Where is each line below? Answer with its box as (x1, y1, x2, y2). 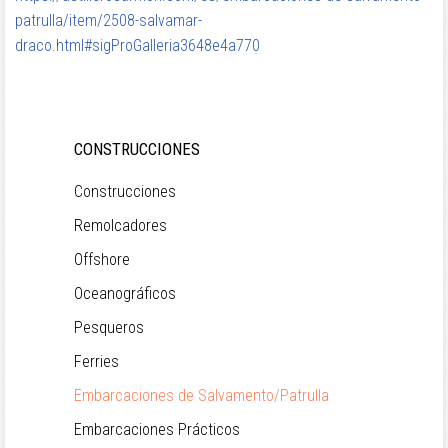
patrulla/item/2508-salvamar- (15, 11, 202, 30)
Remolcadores (74, 216, 167, 235)
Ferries (74, 352, 119, 371)
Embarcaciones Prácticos (74, 420, 240, 439)
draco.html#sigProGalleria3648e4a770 (15, 36, 260, 55)
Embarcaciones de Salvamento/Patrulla (74, 386, 329, 405)
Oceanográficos (74, 284, 176, 303)
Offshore (74, 250, 130, 269)
